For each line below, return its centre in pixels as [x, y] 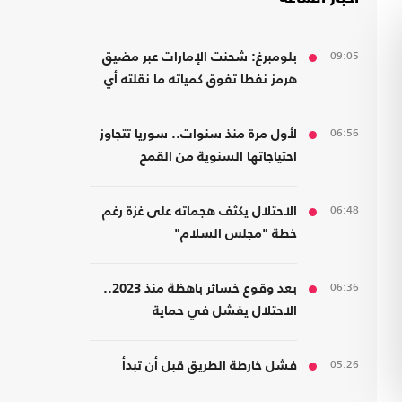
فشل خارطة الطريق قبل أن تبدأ [210, 366]
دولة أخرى [270, 102]
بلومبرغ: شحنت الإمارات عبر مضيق [200, 57]
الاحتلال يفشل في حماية [225, 311]
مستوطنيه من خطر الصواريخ [217, 334]
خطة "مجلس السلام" [236, 234]
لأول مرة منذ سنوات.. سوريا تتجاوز [198, 135]
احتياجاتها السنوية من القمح [218, 157]
